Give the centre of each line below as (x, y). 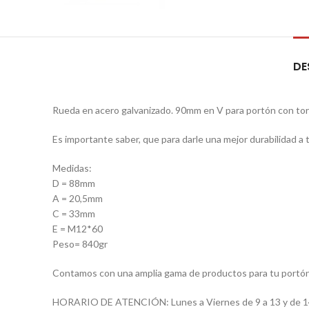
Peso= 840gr (80, 244)
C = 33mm (74, 214)
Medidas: (72, 168)
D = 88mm (74, 183)
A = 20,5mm (78, 199)
